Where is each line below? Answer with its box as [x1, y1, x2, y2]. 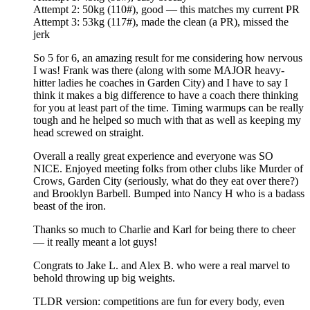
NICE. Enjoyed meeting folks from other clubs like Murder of [33, 162, 303, 174]
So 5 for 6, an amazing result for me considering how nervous [33, 51, 302, 64]
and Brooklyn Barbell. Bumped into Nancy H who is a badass [33, 187, 304, 199]
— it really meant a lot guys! [33, 235, 157, 248]
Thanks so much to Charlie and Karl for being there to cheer [33, 223, 295, 235]
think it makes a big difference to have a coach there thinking [33, 89, 298, 101]
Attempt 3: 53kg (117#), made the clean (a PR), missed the [33, 15, 289, 28]
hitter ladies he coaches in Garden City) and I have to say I [33, 76, 288, 89]
